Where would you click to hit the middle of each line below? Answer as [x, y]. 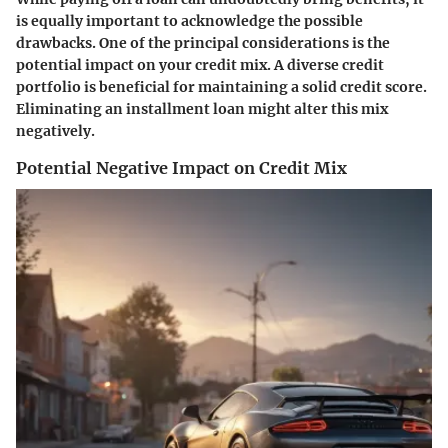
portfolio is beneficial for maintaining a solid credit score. [221, 86]
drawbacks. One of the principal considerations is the [203, 42]
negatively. [55, 130]
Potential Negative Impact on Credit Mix [181, 167]
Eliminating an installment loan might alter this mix [202, 108]
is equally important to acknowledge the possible [189, 20]
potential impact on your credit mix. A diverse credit [200, 64]
